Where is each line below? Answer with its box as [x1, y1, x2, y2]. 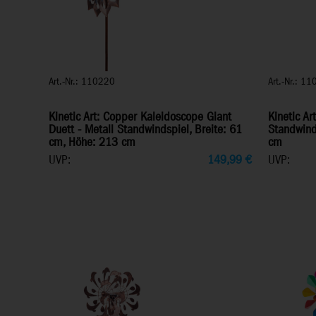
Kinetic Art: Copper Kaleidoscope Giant [49, 109, 231, 126]
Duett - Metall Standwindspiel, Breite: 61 [49, 122, 242, 138]
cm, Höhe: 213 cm [49, 135, 135, 151]
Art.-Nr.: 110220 [49, 75, 115, 89]
